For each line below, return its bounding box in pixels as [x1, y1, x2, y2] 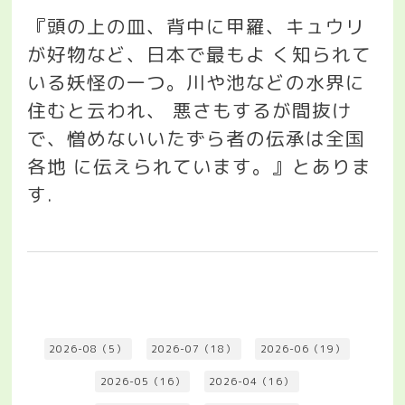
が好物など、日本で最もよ [27, 41, 267, 68]
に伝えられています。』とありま [73, 153, 372, 180]
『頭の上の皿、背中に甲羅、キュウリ [27, 13, 366, 40]
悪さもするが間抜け [173, 97, 353, 124]
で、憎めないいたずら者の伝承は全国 [27, 125, 366, 152]
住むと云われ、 [27, 97, 167, 124]
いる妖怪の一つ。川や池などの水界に [27, 69, 366, 96]
